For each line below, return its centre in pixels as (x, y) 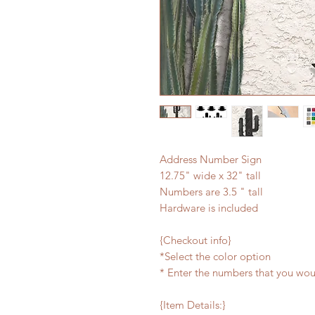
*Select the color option (215, 256)
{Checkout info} (195, 240)
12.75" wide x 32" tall (212, 175)
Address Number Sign (212, 159)
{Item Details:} (193, 305)
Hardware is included (210, 208)
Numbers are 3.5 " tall (211, 192)
